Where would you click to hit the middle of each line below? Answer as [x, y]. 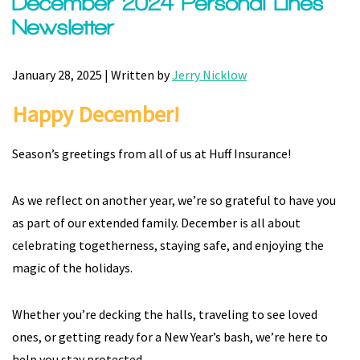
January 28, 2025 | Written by [92, 75]
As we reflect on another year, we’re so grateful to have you [174, 200]
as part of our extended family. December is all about [156, 223]
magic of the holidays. [72, 268]
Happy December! [96, 114]
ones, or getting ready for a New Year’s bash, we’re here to [170, 337]
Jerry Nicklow [209, 75]
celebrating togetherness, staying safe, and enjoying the [168, 245]
